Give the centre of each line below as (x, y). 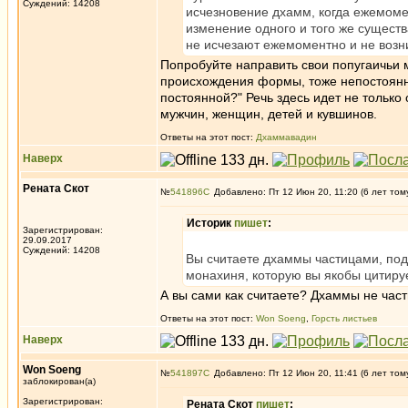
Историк (210, 223)
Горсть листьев (344, 318)
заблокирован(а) (59, 381)
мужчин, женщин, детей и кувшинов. (269, 114)
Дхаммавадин (286, 137)
